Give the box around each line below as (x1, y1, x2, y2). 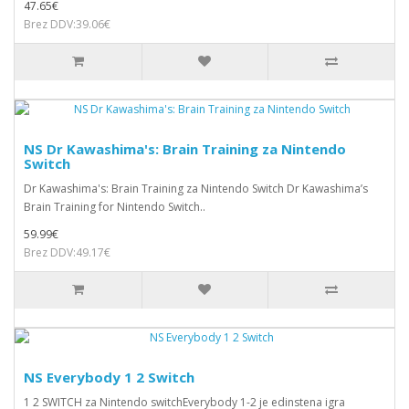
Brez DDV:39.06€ (24, 16, 110, 32)
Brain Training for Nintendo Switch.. (24, 199, 205, 215)
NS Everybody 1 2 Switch (24, 368, 194, 386)
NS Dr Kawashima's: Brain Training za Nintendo (24, 140, 346, 158)
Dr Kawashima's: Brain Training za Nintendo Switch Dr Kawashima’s (24, 181, 368, 196)
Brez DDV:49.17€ (24, 245, 110, 260)
